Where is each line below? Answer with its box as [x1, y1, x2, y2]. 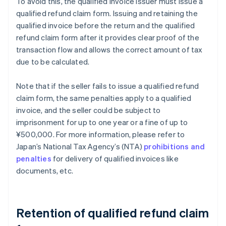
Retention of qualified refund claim [16, 205, 209, 221]
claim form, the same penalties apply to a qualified [16, 93, 192, 103]
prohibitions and [144, 141, 205, 152]
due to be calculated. [16, 56, 90, 67]
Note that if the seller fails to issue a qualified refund [16, 81, 199, 91]
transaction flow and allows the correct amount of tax [16, 44, 203, 55]
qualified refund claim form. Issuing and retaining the [16, 8, 198, 19]
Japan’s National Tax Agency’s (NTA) [16, 141, 144, 152]
